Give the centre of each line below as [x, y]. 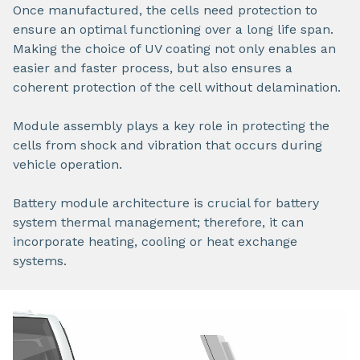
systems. [42, 261]
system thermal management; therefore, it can [158, 223]
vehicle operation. [70, 165]
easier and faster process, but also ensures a [153, 68]
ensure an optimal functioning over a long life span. [173, 30]
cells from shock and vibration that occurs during [168, 145]
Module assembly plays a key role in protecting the [171, 126]
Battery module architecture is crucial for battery [166, 203]
